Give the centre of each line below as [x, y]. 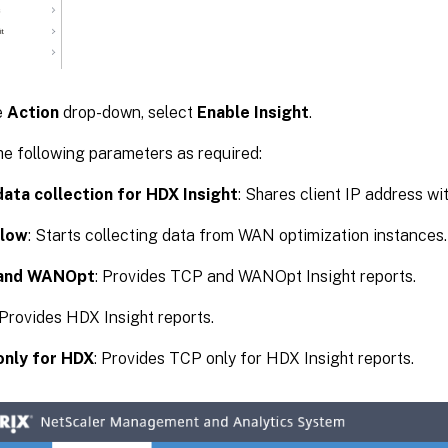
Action [33, 112]
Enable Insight [253, 112]
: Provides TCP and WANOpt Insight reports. [255, 276]
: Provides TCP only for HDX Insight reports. [254, 358]
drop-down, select [128, 112]
